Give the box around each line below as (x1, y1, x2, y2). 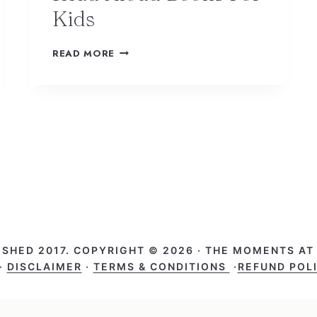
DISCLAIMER (6, 260, 82, 273)
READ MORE (52, 47, 115, 60)
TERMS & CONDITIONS (93, 260, 230, 273)
